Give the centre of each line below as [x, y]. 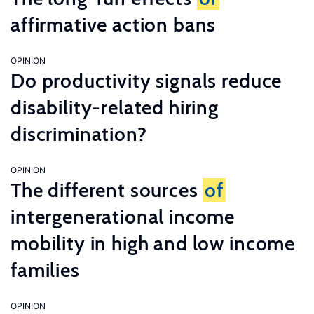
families [45, 270]
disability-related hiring [115, 107]
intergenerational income [123, 217]
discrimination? [79, 134]
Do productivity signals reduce [146, 81]
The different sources [107, 190]
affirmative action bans [114, 25]
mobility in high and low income [153, 243]
